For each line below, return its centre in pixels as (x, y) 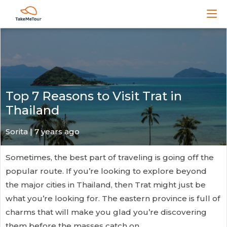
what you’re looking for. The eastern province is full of (113, 198)
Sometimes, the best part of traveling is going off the (110, 157)
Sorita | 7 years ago (43, 131)
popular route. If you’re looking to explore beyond (106, 171)
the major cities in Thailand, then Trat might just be (106, 185)
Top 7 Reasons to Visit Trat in (94, 96)
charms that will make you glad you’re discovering (106, 212)
